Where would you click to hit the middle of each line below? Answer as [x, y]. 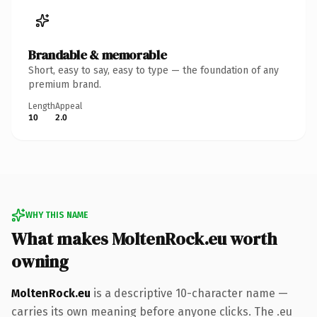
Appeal [69, 106]
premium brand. [65, 84]
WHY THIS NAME [57, 215]
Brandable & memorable [98, 54]
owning [40, 261]
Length [42, 106]
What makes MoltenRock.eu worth [144, 238]
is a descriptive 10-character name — [189, 293]
